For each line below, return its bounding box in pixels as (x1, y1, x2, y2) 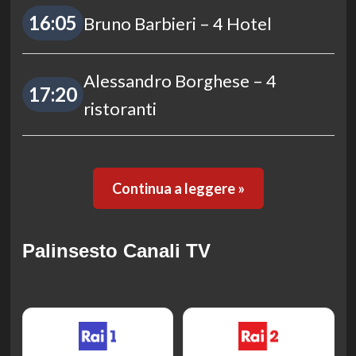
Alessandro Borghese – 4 (83, 70, 277, 92)
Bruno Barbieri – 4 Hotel (83, 12, 272, 34)
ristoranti (83, 98, 157, 120)
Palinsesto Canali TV (21, 240, 211, 262)
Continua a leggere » (111, 180, 245, 198)
